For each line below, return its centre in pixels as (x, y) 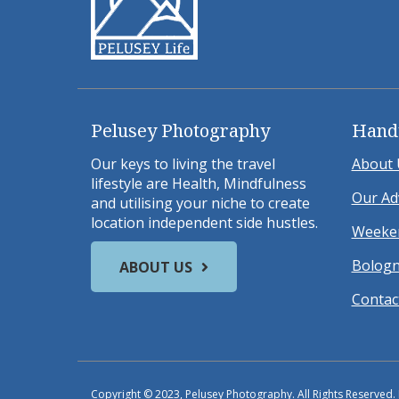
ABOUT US (156, 267)
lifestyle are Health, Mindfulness (199, 184)
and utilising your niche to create (200, 204)
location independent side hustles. (204, 223)
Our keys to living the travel (183, 164)
